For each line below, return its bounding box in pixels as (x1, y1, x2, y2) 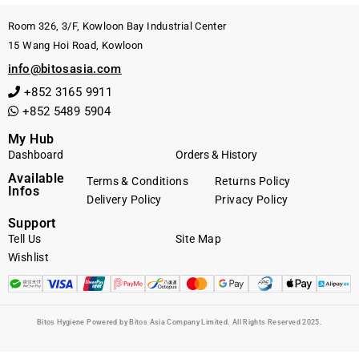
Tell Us (8, 232, 42, 245)
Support (8, 215, 56, 231)
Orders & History (175, 147, 257, 161)
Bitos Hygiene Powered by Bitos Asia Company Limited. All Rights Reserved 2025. (36, 317, 323, 326)
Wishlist (8, 250, 49, 264)
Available (8, 170, 65, 186)
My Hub (8, 131, 54, 147)
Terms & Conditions (87, 174, 188, 188)
